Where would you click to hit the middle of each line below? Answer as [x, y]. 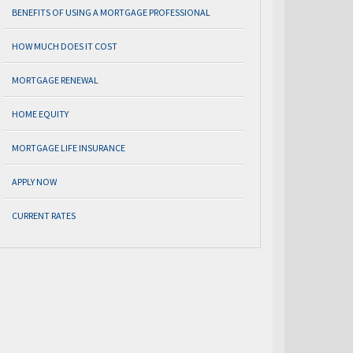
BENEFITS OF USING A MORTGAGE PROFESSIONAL [111, 12]
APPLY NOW [34, 182]
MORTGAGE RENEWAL [55, 80]
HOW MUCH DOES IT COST [65, 46]
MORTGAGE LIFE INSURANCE [69, 148]
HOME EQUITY [40, 114]
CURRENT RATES [44, 216]
